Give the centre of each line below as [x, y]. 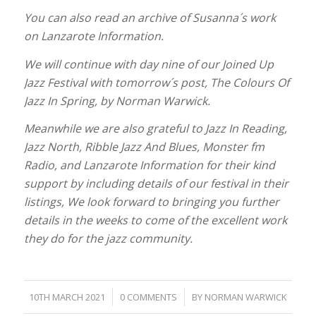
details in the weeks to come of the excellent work [155, 220]
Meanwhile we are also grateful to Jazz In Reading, [155, 129]
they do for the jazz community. [108, 239]
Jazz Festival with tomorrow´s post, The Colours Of [156, 82]
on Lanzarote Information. [93, 36]
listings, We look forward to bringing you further [151, 202]
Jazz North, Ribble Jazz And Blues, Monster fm [144, 147]
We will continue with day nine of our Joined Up [148, 64]
